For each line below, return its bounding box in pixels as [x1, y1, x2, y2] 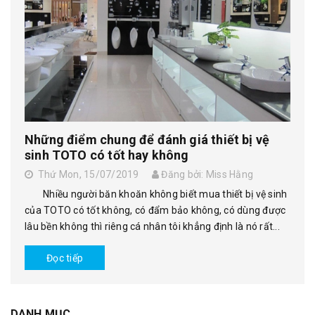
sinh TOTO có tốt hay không [25, 147, 189, 162]
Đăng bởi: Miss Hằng [159, 168, 253, 180]
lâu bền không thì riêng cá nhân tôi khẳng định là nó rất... [25, 220, 280, 232]
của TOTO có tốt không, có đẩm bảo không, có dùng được [25, 204, 286, 216]
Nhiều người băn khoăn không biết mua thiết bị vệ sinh [25, 188, 288, 200]
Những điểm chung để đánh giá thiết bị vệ [25, 131, 270, 147]
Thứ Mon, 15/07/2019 [33, 168, 139, 180]
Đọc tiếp [46, 252, 83, 264]
